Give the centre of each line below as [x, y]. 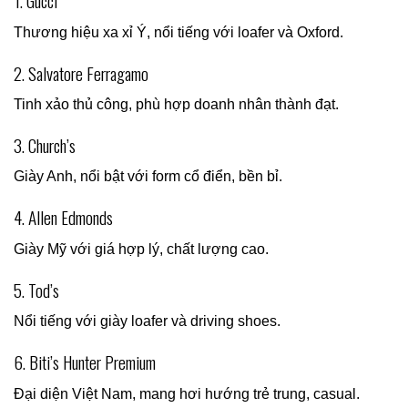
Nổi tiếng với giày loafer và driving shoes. [147, 321]
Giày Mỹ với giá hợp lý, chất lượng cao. [141, 249]
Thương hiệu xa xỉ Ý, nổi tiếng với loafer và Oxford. [178, 32]
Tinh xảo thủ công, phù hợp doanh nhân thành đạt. [176, 105]
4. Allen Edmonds [63, 218]
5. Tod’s [36, 290]
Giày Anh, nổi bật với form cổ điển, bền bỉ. [148, 177]
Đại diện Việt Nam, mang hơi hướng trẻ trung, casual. [187, 393]
